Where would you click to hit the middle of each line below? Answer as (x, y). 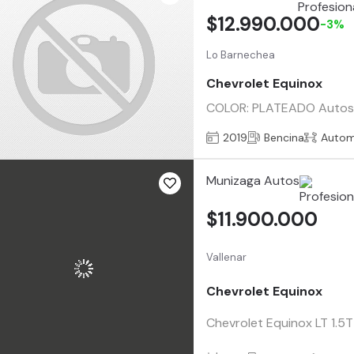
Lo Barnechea (241, 55)
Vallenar (227, 257)
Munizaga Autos (253, 181)
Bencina (284, 137)
